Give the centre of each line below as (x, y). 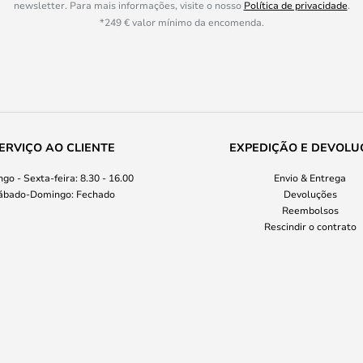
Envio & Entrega (310, 177)
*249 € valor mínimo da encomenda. (181, 22)
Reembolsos (310, 210)
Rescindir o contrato (310, 226)
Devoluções (310, 194)
